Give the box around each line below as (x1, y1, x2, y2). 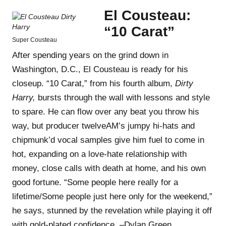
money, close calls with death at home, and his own (12, 163, 206, 173)
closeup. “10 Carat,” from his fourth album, (12, 78, 175, 88)
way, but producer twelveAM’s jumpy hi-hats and (12, 121, 195, 131)
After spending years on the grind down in (12, 50, 168, 60)
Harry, (12, 92, 35, 102)
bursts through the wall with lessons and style (35, 92, 210, 102)
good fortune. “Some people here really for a (12, 177, 178, 187)
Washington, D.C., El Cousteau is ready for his (12, 64, 188, 74)
